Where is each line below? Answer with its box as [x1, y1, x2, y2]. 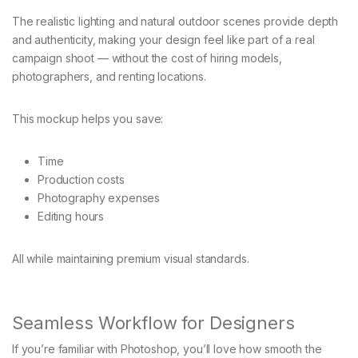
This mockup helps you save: [12, 111, 164, 125]
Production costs [38, 172, 125, 186]
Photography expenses [38, 190, 161, 205]
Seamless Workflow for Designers [12, 312, 295, 333]
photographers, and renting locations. [12, 69, 206, 83]
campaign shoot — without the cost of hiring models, [12, 50, 282, 65]
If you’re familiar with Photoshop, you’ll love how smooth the [12, 341, 322, 356]
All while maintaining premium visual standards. [12, 251, 249, 265]
